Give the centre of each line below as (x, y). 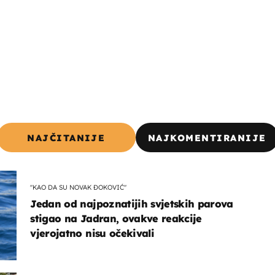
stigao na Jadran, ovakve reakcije (116, 219)
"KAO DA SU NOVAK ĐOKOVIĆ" (79, 187)
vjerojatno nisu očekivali (92, 234)
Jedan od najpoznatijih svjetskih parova (132, 204)
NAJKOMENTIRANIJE (207, 138)
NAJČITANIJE (66, 138)
